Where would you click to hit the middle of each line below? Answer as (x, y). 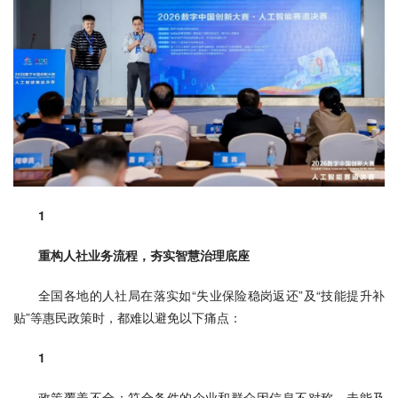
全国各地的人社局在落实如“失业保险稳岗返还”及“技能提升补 (211, 295)
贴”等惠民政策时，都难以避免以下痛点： (127, 317)
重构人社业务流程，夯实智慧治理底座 (144, 255)
